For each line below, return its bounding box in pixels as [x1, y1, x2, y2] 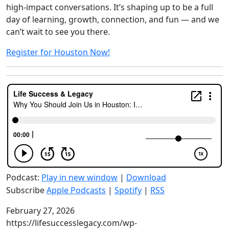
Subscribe [6, 185, 47, 196]
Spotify [114, 185, 142, 196]
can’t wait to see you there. [6, 26, 110, 37]
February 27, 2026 [6, 205, 75, 216]
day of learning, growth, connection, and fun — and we [6, 14, 219, 25]
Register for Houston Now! [6, 47, 110, 58]
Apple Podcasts [47, 185, 106, 196]
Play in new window [41, 172, 118, 183]
